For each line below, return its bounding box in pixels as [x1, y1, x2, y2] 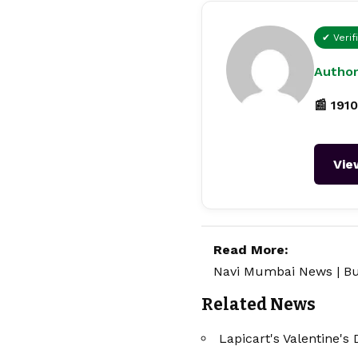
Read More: [213, 242, 288, 258]
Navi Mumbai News [213, 264, 332, 280]
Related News [201, 294, 316, 316]
